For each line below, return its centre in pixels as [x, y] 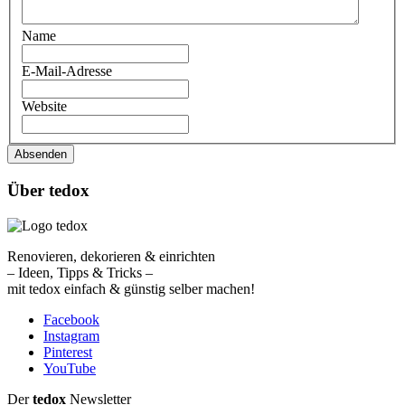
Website [44, 107]
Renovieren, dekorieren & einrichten [111, 256]
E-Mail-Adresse [67, 71]
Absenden [41, 155]
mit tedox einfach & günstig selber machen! [131, 288]
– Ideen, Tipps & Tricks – [80, 272]
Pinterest [68, 352]
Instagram [71, 335]
